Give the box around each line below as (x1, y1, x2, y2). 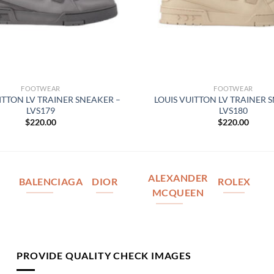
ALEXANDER (148, 172, 208, 184)
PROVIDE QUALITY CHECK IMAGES (17, 249, 191, 261)
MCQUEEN (152, 187, 204, 199)
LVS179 (26, 105, 55, 116)
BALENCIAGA (18, 176, 83, 188)
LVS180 (219, 105, 248, 116)
